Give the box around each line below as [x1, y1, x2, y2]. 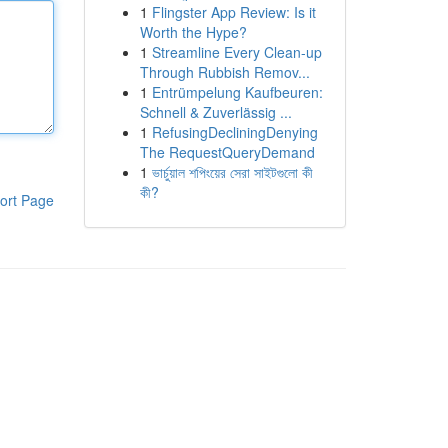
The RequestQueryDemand [139, 142, 315, 162]
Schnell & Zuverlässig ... [139, 102, 292, 122]
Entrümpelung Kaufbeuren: [151, 82, 323, 102]
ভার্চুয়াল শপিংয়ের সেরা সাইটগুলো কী [151, 162, 313, 182]
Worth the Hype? [139, 22, 247, 42]
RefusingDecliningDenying [151, 122, 318, 142]
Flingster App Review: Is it [151, 2, 316, 22]
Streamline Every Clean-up [151, 42, 322, 62]
